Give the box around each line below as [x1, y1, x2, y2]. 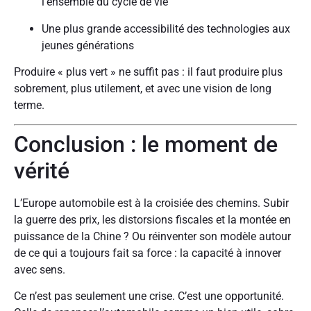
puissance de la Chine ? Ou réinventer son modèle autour [14, 229, 291, 243]
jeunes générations [42, 38, 134, 52]
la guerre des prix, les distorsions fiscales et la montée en [14, 212, 291, 226]
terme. [14, 99, 44, 112]
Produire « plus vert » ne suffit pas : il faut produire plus [14, 65, 283, 79]
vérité [14, 157, 69, 184]
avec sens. [14, 262, 65, 276]
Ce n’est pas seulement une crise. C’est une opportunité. [14, 289, 284, 303]
